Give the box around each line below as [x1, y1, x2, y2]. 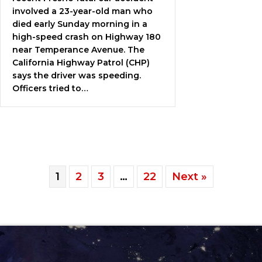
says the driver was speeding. [12, 70, 141, 81]
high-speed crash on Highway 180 [12, 31, 161, 42]
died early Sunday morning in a [12, 18, 147, 29]
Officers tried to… [12, 82, 88, 94]
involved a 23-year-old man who [12, 5, 153, 16]
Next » [171, 170, 207, 183]
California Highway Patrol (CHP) [12, 57, 150, 68]
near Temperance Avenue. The [12, 44, 144, 55]
